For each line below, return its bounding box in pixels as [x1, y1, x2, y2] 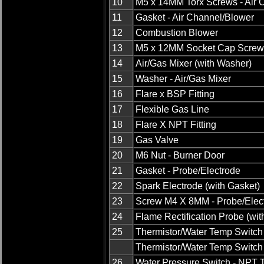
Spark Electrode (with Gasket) [136, 181, 260, 192]
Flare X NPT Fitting [136, 120, 216, 130]
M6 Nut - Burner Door [136, 150, 225, 161]
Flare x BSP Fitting [136, 89, 214, 100]
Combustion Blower [136, 28, 218, 38]
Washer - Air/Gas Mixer [136, 74, 231, 84]
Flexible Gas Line [136, 104, 209, 115]
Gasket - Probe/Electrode [136, 166, 240, 176]
